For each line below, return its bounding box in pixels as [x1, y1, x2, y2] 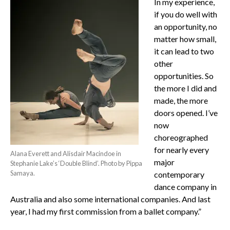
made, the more [154, 95, 208, 106]
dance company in [154, 182, 217, 192]
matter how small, [154, 34, 216, 44]
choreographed [154, 132, 208, 143]
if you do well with [154, 9, 217, 20]
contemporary [154, 169, 204, 180]
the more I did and [154, 83, 217, 93]
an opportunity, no [154, 22, 217, 32]
